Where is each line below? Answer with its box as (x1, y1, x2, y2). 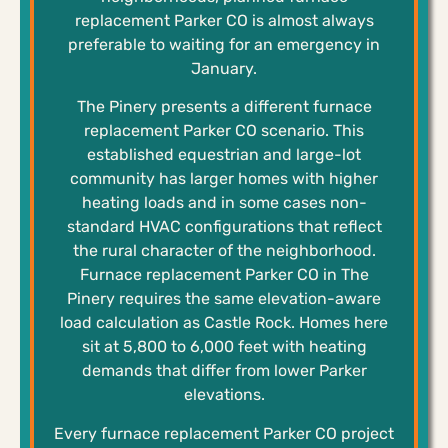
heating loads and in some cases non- (81, 193, 367, 213)
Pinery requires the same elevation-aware (67, 289, 381, 309)
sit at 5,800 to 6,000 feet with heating (81, 337, 367, 357)
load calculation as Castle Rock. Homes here (60, 313, 388, 333)
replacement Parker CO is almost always (74, 10, 374, 30)
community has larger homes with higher (70, 169, 378, 189)
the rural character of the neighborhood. (72, 241, 376, 261)
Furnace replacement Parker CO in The (79, 265, 369, 285)
